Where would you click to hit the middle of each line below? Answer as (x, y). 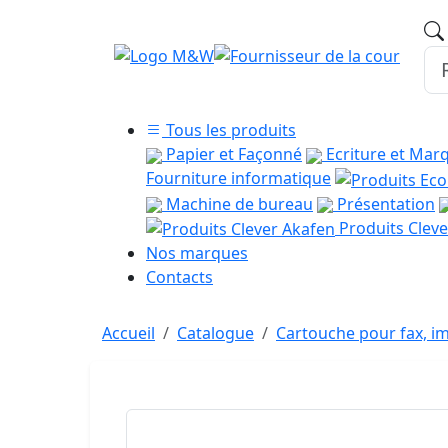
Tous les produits (229, 130)
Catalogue (215, 333)
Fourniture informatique (238, 178)
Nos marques (197, 253)
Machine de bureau (237, 203)
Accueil (128, 333)
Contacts (179, 277)
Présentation (384, 203)
